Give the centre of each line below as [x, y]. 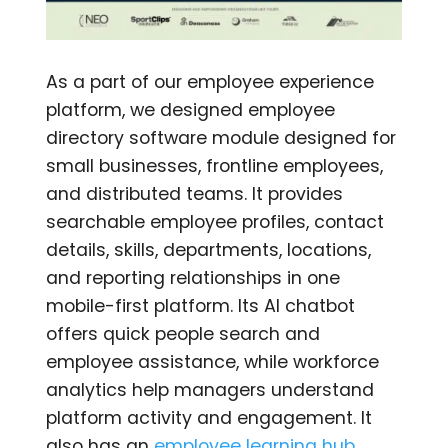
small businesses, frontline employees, [215, 166]
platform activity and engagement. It [209, 418]
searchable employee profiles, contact [215, 222]
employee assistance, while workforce [213, 362]
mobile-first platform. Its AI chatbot [201, 306]
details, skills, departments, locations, [209, 250]
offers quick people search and [183, 334]
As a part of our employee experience [210, 82]
